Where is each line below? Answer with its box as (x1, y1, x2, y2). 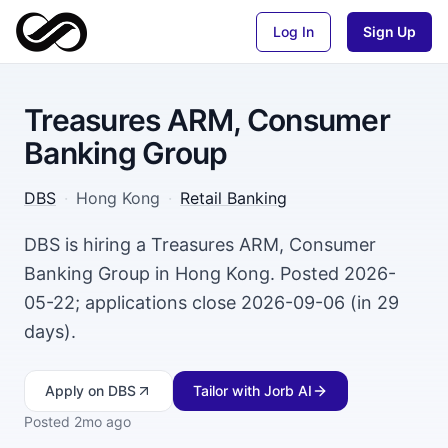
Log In (273, 22, 314, 40)
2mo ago (74, 413, 131, 430)
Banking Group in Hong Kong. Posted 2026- (24, 263, 396, 284)
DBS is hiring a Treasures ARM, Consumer (24, 234, 376, 255)
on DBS (84, 382, 136, 399)
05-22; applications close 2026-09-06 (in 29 (24, 292, 399, 313)
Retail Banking (180, 188, 287, 208)
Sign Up (363, 22, 416, 40)
